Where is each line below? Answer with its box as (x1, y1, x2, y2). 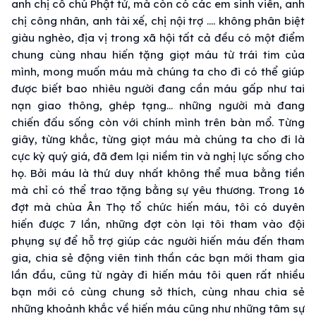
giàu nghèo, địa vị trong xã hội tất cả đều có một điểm (11, 30, 305, 44)
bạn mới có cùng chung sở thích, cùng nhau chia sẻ (11, 284, 305, 298)
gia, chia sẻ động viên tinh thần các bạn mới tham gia (11, 250, 305, 265)
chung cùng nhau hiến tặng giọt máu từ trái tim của (11, 47, 305, 61)
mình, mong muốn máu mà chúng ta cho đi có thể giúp (11, 64, 305, 78)
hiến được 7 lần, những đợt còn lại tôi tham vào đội (11, 217, 305, 231)
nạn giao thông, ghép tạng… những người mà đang (11, 98, 305, 112)
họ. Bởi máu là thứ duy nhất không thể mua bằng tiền (11, 166, 305, 180)
